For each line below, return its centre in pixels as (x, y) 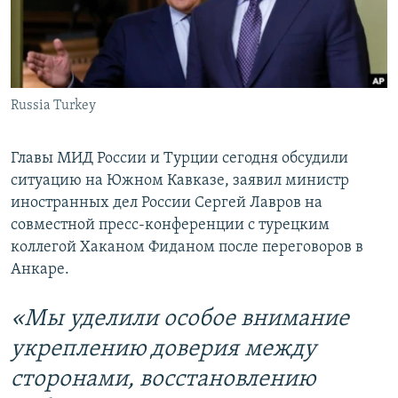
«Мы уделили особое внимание (180, 320)
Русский (44, 96)
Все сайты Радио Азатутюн (122, 146)
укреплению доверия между (163, 350)
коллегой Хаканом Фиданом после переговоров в (187, 248)
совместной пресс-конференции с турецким (170, 226)
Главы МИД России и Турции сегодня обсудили (179, 159)
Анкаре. (40, 270)
